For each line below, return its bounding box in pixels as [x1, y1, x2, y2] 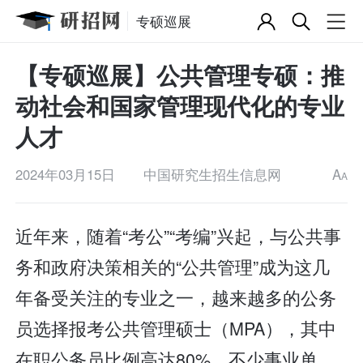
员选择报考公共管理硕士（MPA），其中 [15, 315, 337, 341]
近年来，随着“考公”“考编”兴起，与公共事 [15, 223, 342, 249]
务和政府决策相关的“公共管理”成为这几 [15, 254, 331, 280]
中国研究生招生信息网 [143, 164, 281, 185]
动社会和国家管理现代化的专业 [15, 89, 345, 123]
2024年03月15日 [15, 164, 116, 185]
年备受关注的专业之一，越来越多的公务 [15, 284, 337, 310]
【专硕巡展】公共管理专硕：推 [15, 58, 345, 92]
